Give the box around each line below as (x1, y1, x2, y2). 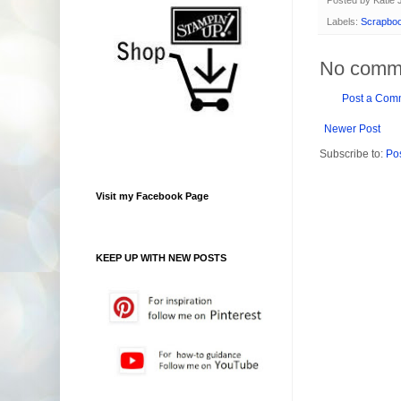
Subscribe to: (320, 147, 386, 160)
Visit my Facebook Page (96, 191, 209, 202)
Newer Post (324, 122, 380, 135)
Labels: (327, 15, 361, 27)
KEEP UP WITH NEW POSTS (96, 252, 226, 264)
